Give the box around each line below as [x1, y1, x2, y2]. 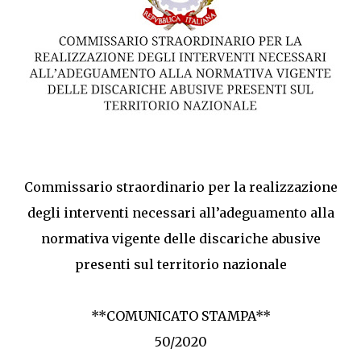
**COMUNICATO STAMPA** [90, 308, 271, 324]
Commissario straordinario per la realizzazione [23, 179, 338, 195]
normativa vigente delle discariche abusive [40, 230, 321, 247]
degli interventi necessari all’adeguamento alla [27, 205, 334, 221]
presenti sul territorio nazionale [74, 256, 287, 272]
